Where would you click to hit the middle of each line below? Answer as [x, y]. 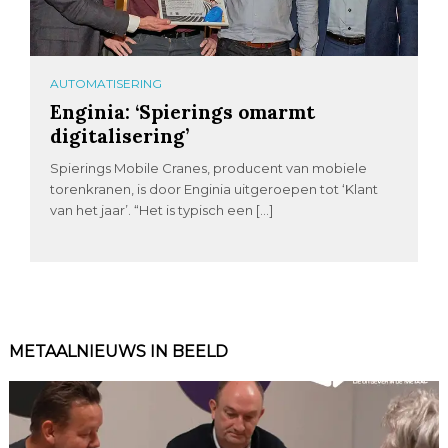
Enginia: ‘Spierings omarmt [183, 111]
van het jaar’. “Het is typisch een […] [162, 210]
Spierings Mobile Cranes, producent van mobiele [209, 168]
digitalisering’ [120, 135]
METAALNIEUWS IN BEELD [118, 352]
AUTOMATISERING [106, 83]
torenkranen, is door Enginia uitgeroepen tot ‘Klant [214, 189]
